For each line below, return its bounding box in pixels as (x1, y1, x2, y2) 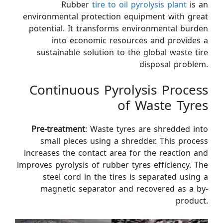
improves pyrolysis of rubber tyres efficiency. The (17, 160, 208, 170)
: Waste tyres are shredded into (85, 124, 208, 134)
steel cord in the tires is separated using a (43, 172, 208, 182)
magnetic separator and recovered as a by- (40, 184, 208, 194)
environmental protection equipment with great (23, 11, 208, 21)
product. (176, 196, 208, 206)
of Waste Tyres (117, 98, 208, 113)
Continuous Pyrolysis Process (29, 82, 208, 98)
